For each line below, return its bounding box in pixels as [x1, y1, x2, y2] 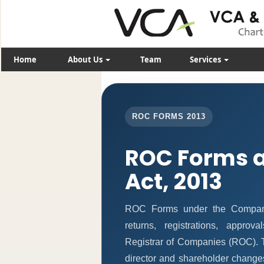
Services [190, 54, 223, 65]
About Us [67, 54, 104, 65]
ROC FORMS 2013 [131, 112, 206, 121]
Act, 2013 [125, 166, 222, 197]
